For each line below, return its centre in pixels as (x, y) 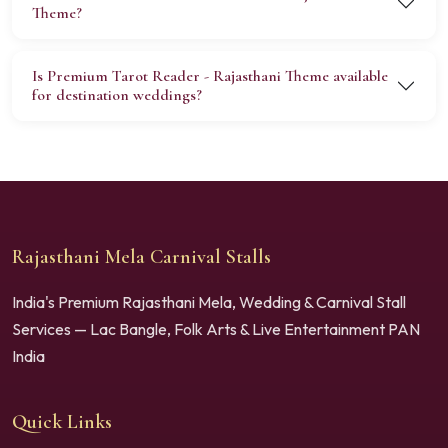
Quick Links (62, 421)
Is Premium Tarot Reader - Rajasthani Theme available (210, 75)
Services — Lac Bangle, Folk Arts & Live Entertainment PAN (216, 328)
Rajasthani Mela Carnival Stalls (141, 256)
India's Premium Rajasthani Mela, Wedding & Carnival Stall (209, 301)
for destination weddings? (117, 94)
